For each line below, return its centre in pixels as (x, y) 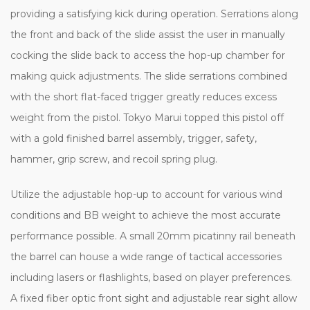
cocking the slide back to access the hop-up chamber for (148, 55)
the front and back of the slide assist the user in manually (148, 34)
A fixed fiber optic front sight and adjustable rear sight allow (154, 298)
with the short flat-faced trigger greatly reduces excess (144, 97)
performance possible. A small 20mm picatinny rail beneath (153, 236)
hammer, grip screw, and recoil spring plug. (115, 159)
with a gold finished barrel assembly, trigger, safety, (134, 138)
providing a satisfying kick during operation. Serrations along (154, 13)
